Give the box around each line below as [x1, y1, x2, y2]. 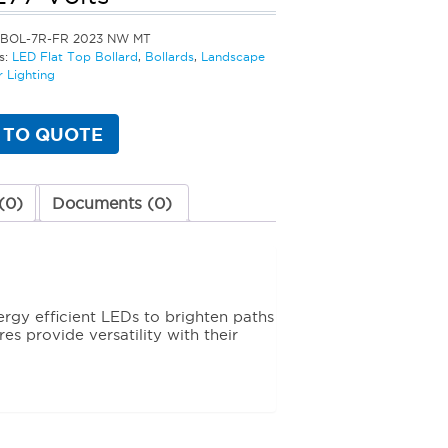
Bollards [145, 49, 194, 63]
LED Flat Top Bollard [12, 49, 138, 63]
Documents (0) [52, 193, 172, 212]
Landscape [201, 49, 265, 63]
